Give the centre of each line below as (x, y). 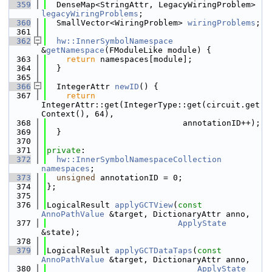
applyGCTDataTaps (154, 250)
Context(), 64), (78, 114)
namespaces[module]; (144, 59)
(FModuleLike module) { (158, 50)
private (64, 150)
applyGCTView (144, 205)
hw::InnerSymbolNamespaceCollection (139, 159)
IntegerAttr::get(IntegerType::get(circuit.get (151, 105)
